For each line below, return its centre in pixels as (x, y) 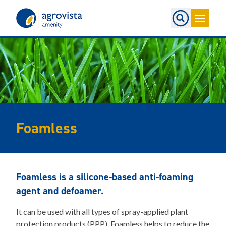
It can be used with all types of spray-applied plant (102, 212)
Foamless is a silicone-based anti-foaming (105, 177)
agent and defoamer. (60, 191)
